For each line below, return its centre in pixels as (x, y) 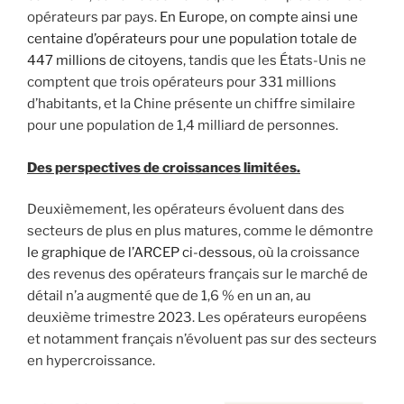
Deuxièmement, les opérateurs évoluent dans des (186, 210)
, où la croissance (306, 253)
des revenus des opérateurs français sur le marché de (197, 275)
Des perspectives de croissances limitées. (164, 167)
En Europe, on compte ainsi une (259, 18)
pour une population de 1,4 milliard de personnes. (183, 126)
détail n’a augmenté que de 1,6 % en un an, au (169, 296)
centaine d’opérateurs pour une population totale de (192, 39)
